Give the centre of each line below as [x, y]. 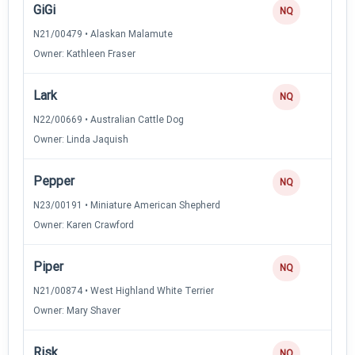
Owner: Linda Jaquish [81, 139]
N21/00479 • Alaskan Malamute [103, 34]
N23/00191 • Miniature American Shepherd [127, 205]
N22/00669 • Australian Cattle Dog [109, 119]
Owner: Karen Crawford [84, 225]
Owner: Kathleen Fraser [84, 53]
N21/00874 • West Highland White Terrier [124, 290]
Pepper [54, 181]
